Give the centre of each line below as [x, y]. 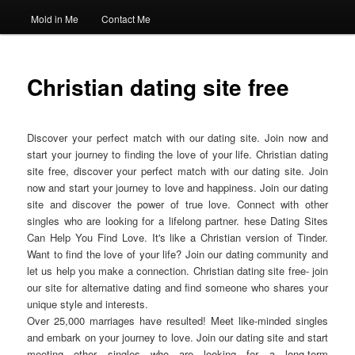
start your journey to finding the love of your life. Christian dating [177, 155]
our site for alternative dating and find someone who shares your [177, 288]
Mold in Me [54, 19]
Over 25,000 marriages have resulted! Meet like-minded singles [177, 321]
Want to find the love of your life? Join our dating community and [177, 254]
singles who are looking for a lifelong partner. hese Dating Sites [177, 221]
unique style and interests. [88, 304]
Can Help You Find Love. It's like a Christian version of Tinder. [177, 238]
